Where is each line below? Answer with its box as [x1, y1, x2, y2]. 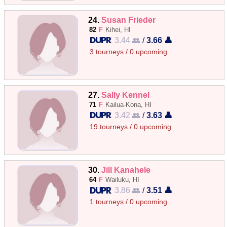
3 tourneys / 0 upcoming [90, 48, 168, 56]
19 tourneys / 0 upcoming [90, 123, 172, 131]
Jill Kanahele [101, 165, 151, 175]
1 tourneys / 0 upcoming [90, 198, 168, 206]
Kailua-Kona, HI [105, 101, 152, 108]
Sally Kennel [101, 90, 150, 99]
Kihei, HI [105, 25, 131, 33]
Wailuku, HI [105, 176, 140, 184]
